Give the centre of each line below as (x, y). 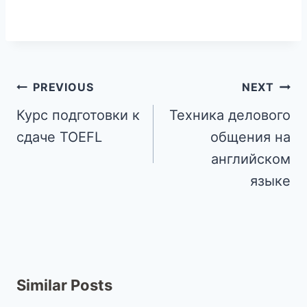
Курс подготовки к (78, 115)
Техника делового (230, 115)
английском (251, 159)
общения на (250, 137)
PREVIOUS (63, 87)
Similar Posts (64, 285)
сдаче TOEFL (59, 137)
